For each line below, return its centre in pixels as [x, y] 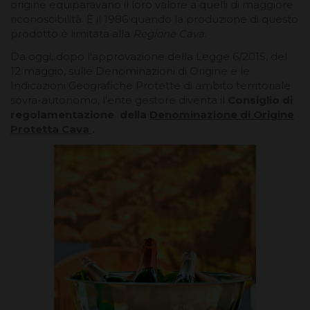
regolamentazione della [80, 114]
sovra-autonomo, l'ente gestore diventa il [119, 100]
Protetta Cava [51, 129]
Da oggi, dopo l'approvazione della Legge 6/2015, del [149, 56]
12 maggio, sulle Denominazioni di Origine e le [130, 71]
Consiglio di [260, 100]
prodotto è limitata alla [72, 33]
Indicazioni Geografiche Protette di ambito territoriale [151, 85]
